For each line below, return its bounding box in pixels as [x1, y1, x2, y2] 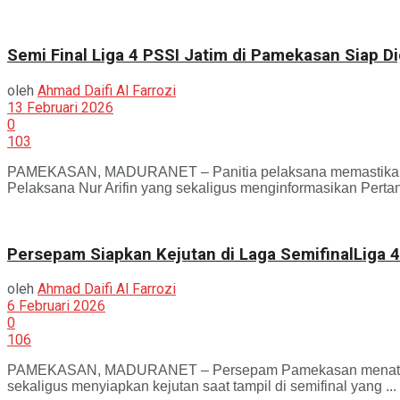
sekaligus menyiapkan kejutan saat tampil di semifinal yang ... [7, 379, 396, 395]
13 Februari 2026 [7, 98, 113, 116]
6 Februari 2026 [7, 297, 105, 315]
